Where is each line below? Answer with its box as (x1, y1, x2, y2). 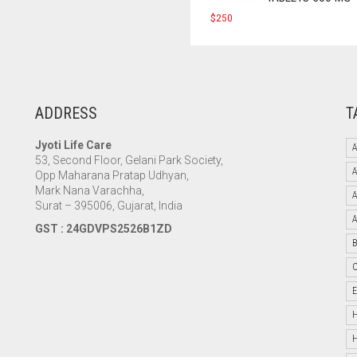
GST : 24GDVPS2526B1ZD (35, 222, 172, 235)
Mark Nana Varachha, (35, 184, 144, 197)
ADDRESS (35, 104, 97, 123)
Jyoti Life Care (35, 139, 112, 151)
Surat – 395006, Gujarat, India (35, 199, 182, 212)
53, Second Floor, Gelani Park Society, (35, 154, 223, 167)
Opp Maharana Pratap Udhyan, (35, 169, 189, 182)
